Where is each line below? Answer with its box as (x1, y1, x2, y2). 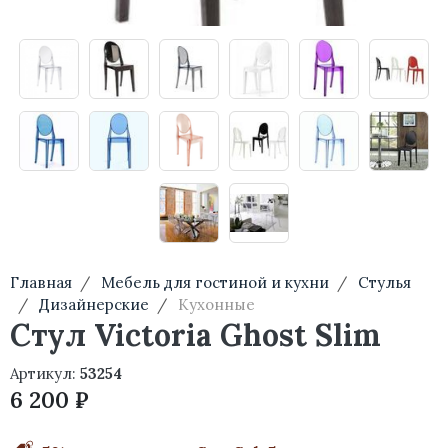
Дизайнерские (39, 295, 149, 314)
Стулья (358, 273, 411, 292)
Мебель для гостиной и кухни (101, 273, 329, 292)
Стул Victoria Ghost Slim (10, 316, 381, 354)
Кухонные (178, 295, 255, 314)
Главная (10, 273, 72, 292)
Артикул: (10, 363, 80, 383)
